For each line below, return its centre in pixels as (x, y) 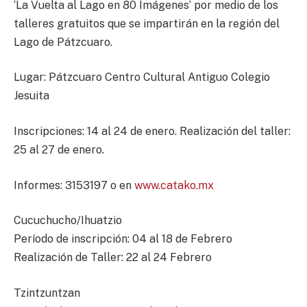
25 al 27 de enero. (59, 150)
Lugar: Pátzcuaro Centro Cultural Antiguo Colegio (142, 77)
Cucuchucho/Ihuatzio (68, 221)
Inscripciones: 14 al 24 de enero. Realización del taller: (152, 132)
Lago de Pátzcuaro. (63, 42)
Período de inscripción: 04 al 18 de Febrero (123, 239)
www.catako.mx (174, 185)
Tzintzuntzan (47, 293)
